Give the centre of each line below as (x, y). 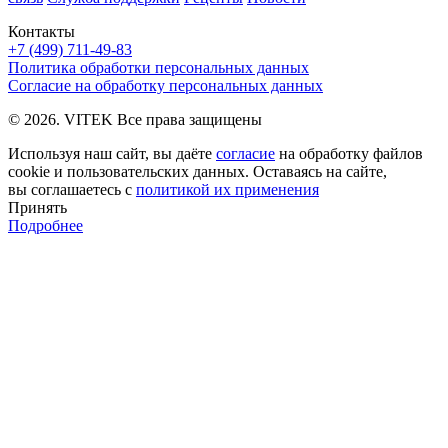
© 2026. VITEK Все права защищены (135, 120)
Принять (37, 208)
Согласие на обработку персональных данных (165, 86)
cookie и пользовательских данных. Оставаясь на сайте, (197, 172)
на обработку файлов (349, 154)
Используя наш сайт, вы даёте (112, 154)
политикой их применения (227, 190)
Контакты (41, 32)
